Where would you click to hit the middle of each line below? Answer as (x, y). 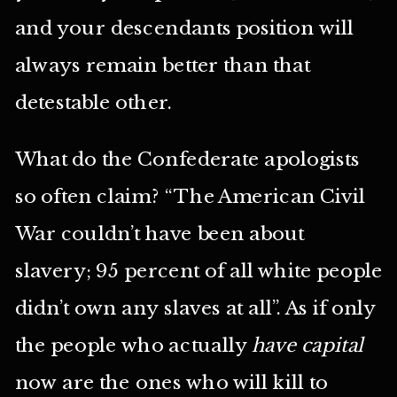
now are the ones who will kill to (171, 383)
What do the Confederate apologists (187, 160)
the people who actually (133, 346)
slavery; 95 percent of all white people (198, 271)
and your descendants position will (184, 28)
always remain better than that (163, 65)
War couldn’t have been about (160, 234)
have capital (308, 346)
